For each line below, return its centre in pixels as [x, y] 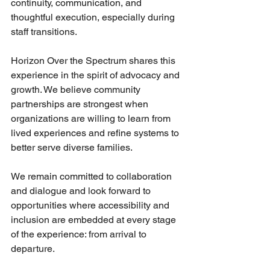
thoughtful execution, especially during [94, 17]
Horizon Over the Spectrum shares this [94, 61]
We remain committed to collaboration [93, 176]
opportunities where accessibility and [91, 205]
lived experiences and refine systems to [96, 133]
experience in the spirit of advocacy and [96, 75]
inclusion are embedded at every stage [95, 220]
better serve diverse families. [72, 147]
